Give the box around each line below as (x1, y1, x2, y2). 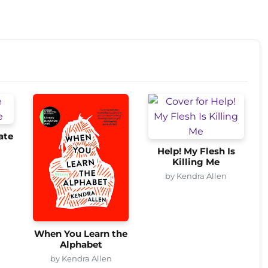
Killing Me (172, 156, 220, 167)
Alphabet (59, 239, 102, 251)
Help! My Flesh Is (157, 145, 235, 157)
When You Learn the (34, 229, 128, 240)
